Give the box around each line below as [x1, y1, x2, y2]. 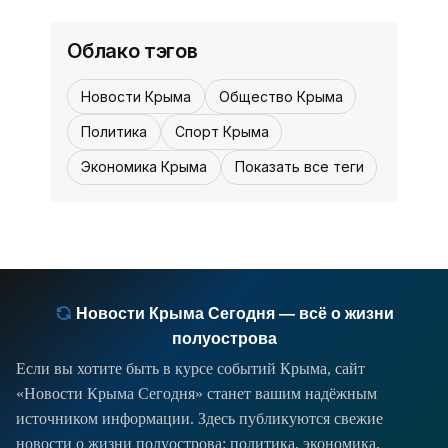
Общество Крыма [218, 87, 343, 105]
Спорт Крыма [174, 122, 269, 140]
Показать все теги [234, 158, 364, 176]
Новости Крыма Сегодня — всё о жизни [71, 305, 394, 323]
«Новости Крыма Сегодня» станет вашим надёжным [16, 385, 377, 403]
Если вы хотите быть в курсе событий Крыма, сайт [16, 360, 365, 378]
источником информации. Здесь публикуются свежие [16, 410, 383, 428]
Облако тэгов [67, 39, 198, 64]
